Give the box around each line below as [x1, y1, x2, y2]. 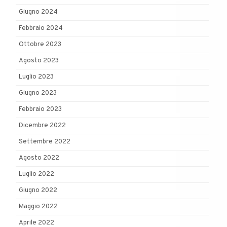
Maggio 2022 [19, 202, 58, 211]
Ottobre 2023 [19, 40, 61, 49]
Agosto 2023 [19, 56, 59, 65]
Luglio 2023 [19, 72, 54, 81]
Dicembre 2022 [19, 121, 66, 130]
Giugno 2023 [19, 89, 57, 97]
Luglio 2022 [19, 170, 54, 178]
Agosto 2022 [19, 154, 59, 162]
